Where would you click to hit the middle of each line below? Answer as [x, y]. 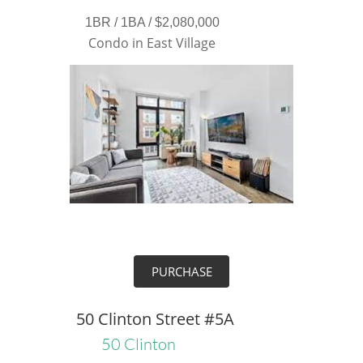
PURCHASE [181, 271]
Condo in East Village [152, 43]
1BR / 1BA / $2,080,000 [152, 22]
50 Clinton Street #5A [155, 319]
